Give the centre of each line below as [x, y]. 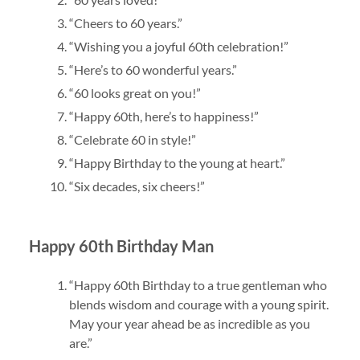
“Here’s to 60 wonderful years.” [153, 70]
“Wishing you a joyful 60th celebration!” [178, 47]
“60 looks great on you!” [135, 93]
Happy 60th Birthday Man [121, 246]
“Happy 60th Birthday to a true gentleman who [198, 285]
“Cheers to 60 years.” [125, 23]
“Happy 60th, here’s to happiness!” [164, 117]
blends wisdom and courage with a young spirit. [198, 305]
